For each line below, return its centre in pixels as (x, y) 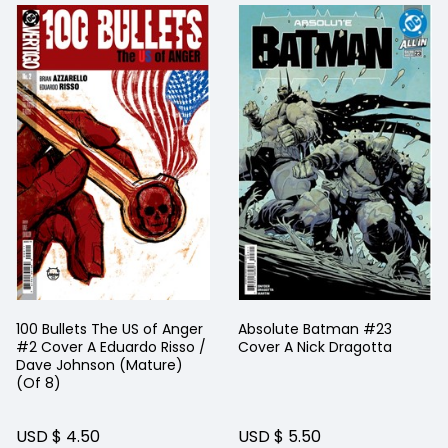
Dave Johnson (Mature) (99, 367)
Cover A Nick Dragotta (315, 349)
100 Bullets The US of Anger (109, 331)
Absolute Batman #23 (315, 331)
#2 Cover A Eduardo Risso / (111, 349)
